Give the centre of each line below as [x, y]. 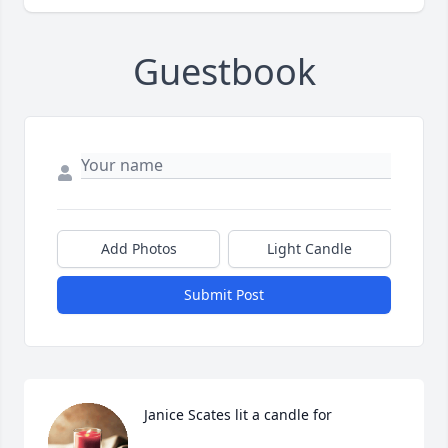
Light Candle [309, 249]
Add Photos [138, 249]
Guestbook [224, 72]
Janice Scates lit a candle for [238, 415]
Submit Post [224, 295]
